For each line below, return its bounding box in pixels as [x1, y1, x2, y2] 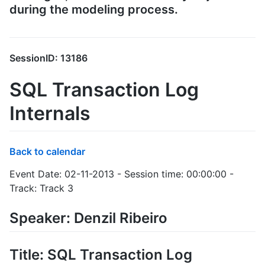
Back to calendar [9, 146, 85, 158]
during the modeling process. [9, 2, 178, 17]
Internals [9, 101, 91, 125]
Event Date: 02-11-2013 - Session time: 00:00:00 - [9, 168, 234, 180]
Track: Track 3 [9, 182, 73, 195]
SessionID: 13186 [9, 51, 88, 64]
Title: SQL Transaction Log [9, 246, 192, 264]
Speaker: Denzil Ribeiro [9, 209, 167, 227]
